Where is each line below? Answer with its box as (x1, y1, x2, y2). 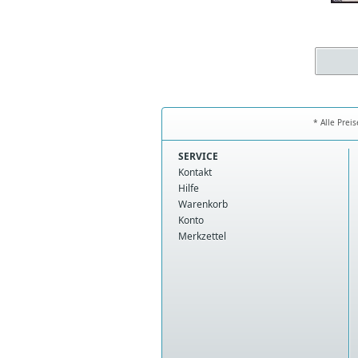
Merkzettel (178, 229, 226, 243)
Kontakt (178, 165, 212, 179)
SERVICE (178, 149, 218, 163)
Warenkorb (178, 197, 228, 211)
